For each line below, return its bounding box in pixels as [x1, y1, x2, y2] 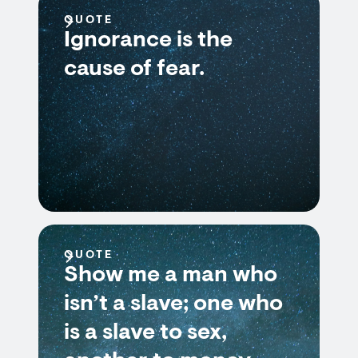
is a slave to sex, [64, 322, 227, 344]
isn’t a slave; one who [64, 293, 283, 316]
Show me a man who [64, 265, 277, 287]
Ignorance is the [64, 30, 233, 52]
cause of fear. [64, 58, 205, 81]
